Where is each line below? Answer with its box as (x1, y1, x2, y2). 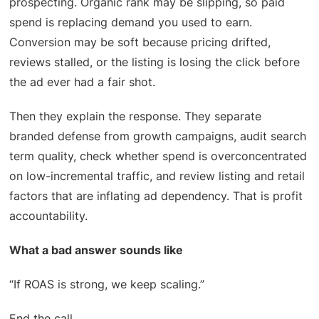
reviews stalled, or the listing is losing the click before (9, 54, 300, 69)
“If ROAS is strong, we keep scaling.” (9, 276, 205, 291)
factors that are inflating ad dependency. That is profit (9, 188, 303, 203)
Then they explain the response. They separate (9, 108, 262, 123)
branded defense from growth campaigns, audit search (9, 128, 307, 143)
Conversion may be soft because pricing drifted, (9, 34, 271, 49)
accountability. (9, 208, 88, 223)
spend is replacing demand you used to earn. (9, 14, 253, 29)
